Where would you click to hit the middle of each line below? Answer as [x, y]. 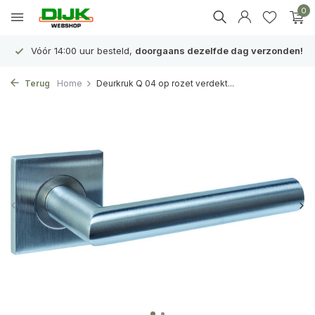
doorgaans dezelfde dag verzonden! [219, 51]
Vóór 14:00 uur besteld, [82, 51]
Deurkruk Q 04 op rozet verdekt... [165, 83]
